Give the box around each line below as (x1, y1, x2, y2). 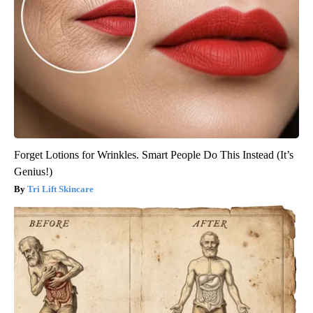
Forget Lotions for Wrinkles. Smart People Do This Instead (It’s (14, 149, 293, 161)
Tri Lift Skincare (27, 184, 94, 195)
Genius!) (14, 166, 52, 178)
